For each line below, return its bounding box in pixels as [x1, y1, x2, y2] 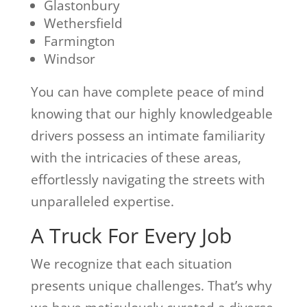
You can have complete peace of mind [30, 82, 265, 101]
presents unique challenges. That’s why [30, 276, 272, 295]
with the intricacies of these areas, [30, 148, 241, 167]
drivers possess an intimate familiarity [30, 126, 265, 145]
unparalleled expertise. [30, 192, 174, 210]
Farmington [43, 32, 115, 50]
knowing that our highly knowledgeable [30, 104, 273, 123]
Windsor [43, 49, 95, 68]
